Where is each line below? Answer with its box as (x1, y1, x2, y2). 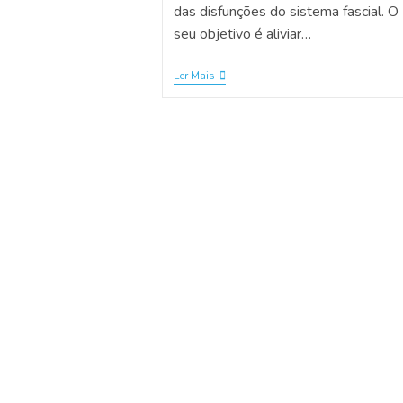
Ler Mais (174, 68, 215, 83)
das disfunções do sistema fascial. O (174, 2, 399, 22)
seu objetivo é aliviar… (174, 24, 311, 44)
